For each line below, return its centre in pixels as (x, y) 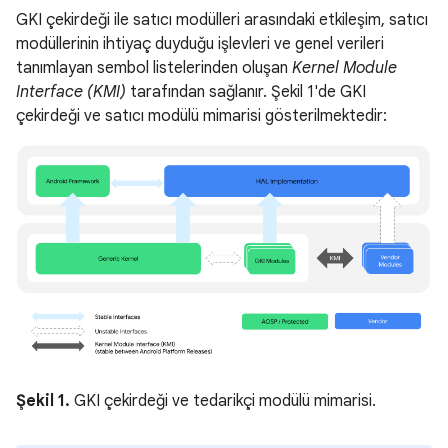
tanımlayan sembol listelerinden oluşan (154, 68)
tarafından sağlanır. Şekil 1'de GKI (246, 92)
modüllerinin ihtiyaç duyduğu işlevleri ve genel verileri (200, 44)
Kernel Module (344, 68)
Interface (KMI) (71, 92)
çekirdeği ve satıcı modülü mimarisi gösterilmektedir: (201, 116)
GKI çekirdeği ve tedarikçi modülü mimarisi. (223, 401)
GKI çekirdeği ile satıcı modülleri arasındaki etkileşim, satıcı (222, 20)
